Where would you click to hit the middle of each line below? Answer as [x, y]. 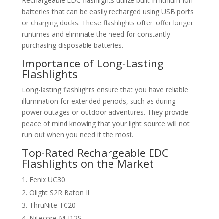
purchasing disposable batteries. [72, 45]
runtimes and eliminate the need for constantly [96, 34]
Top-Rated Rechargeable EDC [95, 153]
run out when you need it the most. [77, 135]
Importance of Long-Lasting [93, 63]
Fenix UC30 [47, 180]
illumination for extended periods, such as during [99, 101]
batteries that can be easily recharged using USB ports [108, 11]
